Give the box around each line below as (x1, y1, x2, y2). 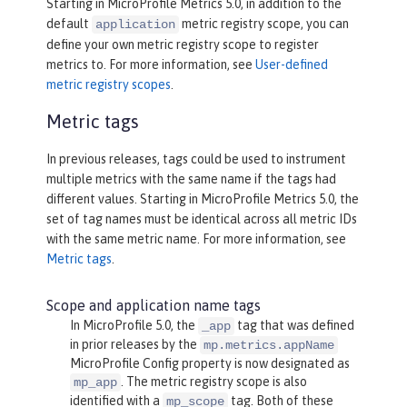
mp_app (73, 375, 117, 391)
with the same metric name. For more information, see (46, 232, 346, 247)
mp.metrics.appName (203, 338, 334, 353)
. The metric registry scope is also (120, 374, 307, 390)
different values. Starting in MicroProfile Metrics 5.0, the (46, 192, 359, 207)
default (46, 16, 92, 32)
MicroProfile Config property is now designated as (69, 356, 350, 372)
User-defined (255, 57, 328, 73)
